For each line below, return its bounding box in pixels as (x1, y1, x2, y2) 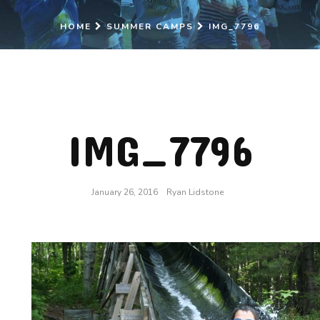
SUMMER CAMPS (106, 21, 194, 33)
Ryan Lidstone (166, 186, 224, 199)
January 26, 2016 (91, 186, 159, 199)
